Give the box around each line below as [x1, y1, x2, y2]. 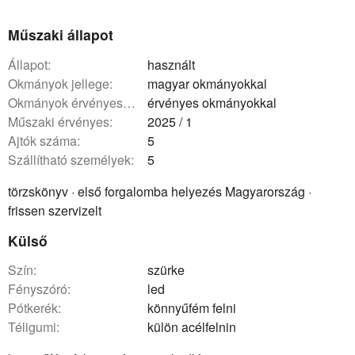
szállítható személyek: [17, 150, 134, 169]
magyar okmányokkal [147, 74, 267, 93]
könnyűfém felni [147, 299, 236, 318]
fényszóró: [16, 280, 71, 299]
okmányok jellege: [17, 74, 113, 93]
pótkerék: [17, 299, 61, 318]
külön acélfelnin [147, 318, 236, 337]
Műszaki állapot [8, 24, 113, 44]
